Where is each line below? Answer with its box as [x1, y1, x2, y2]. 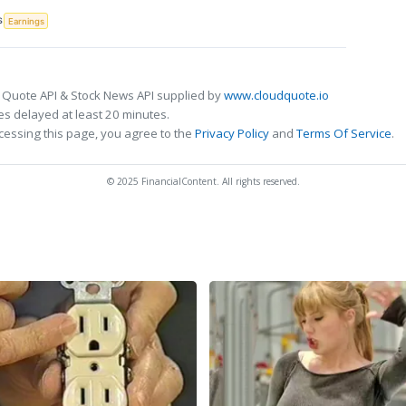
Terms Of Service [296, 124, 391, 141]
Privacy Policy [195, 124, 269, 141]
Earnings [7, 15, 44, 26]
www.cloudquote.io [224, 86, 329, 103]
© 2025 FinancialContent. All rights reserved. [106, 174, 300, 188]
